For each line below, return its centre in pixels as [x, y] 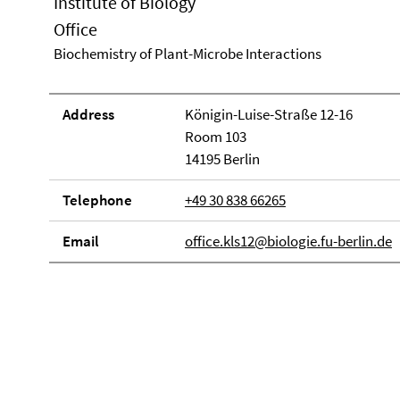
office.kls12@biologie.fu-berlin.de [288, 241]
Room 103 [215, 137]
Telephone [97, 200]
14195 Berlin [222, 159]
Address [88, 114]
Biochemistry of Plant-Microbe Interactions [187, 54]
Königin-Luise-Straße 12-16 [268, 114]
